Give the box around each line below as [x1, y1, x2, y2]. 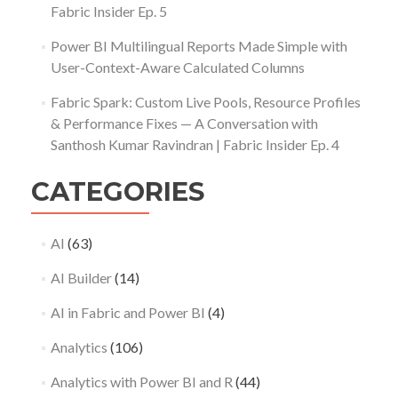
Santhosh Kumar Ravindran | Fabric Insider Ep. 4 [50, 136, 339, 154]
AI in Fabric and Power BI [50, 304, 205, 322]
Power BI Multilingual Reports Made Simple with [50, 37, 347, 55]
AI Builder [50, 269, 112, 287]
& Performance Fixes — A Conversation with [50, 115, 318, 132]
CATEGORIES [31, 176, 205, 208]
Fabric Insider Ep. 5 [50, 3, 167, 20]
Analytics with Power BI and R [50, 373, 233, 391]
